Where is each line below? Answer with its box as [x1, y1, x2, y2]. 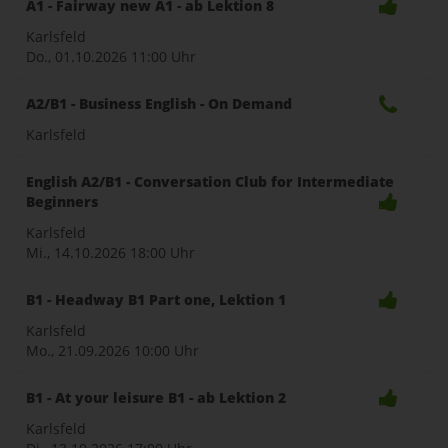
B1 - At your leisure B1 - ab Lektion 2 [26, 388, 286, 407]
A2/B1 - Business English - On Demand [26, 94, 292, 113]
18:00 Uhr [130, 243, 195, 262]
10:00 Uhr [134, 341, 199, 360]
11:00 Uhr [131, 47, 196, 66]
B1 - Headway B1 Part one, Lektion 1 [26, 290, 286, 309]
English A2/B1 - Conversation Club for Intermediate [26, 172, 394, 191]
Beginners [26, 192, 98, 211]
